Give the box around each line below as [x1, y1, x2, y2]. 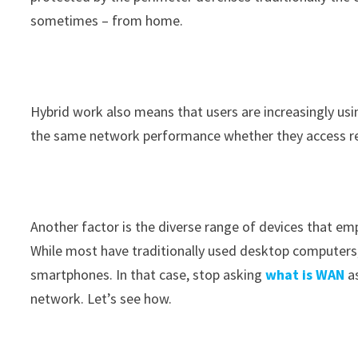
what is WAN [265, 265, 345, 284]
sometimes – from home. [30, 11, 184, 30]
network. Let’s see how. [30, 289, 173, 308]
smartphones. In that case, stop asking [30, 265, 266, 284]
